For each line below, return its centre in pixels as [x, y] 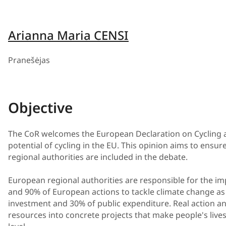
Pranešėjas [29, 60]
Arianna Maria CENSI [68, 35]
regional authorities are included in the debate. [98, 157]
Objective [40, 107]
